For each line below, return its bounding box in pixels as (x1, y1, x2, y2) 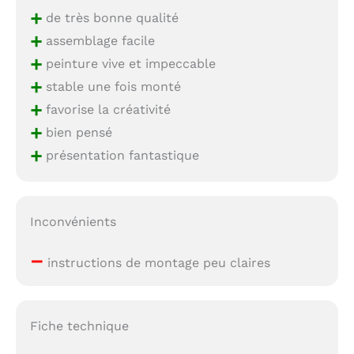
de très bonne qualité (41, 9, 179, 25)
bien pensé (41, 124, 112, 140)
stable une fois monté (41, 78, 181, 94)
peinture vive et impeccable (41, 55, 216, 71)
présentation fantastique (41, 147, 199, 163)
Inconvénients (29, 214, 116, 230)
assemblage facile (41, 32, 155, 48)
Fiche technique (29, 318, 129, 333)
